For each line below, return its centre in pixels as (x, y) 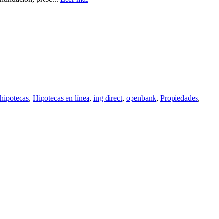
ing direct (108, 98)
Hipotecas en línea (61, 98)
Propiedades (179, 98)
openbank (141, 98)
